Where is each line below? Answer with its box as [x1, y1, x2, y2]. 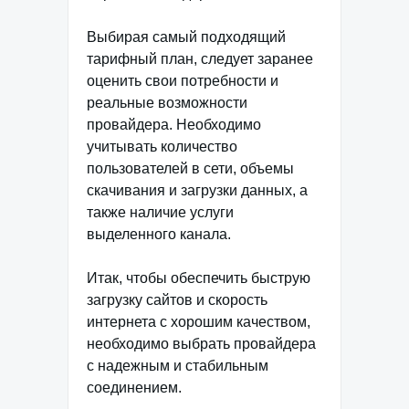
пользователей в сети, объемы [87, 161, 294, 177]
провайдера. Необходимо [87, 117, 261, 133]
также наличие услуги [87, 204, 234, 221]
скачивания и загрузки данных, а [87, 183, 308, 199]
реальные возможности [87, 95, 247, 111]
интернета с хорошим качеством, [87, 314, 310, 330]
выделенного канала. [87, 226, 231, 243]
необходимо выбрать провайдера [87, 336, 316, 352]
